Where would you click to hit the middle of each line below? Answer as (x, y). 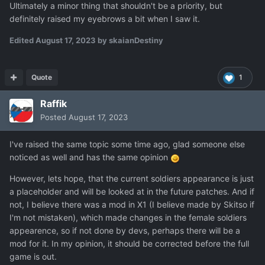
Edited (22, 41)
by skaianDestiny (130, 41)
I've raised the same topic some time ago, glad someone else (127, 144)
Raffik (54, 104)
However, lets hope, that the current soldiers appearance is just (132, 179)
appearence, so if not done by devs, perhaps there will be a (125, 231)
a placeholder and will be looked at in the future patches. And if (132, 192)
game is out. (33, 257)
